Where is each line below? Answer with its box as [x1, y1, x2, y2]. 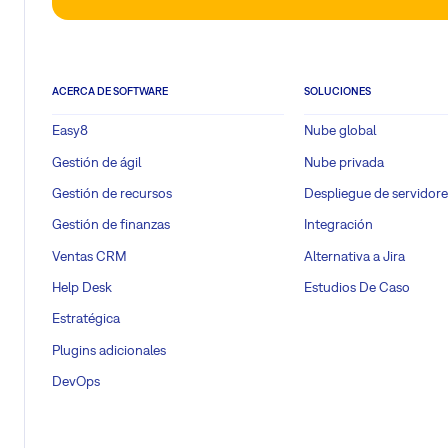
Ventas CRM [52, 247, 127, 264]
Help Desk [52, 278, 112, 295]
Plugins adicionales [52, 341, 166, 358]
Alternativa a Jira [304, 247, 405, 264]
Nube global [304, 122, 376, 139]
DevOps [52, 372, 100, 389]
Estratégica [52, 310, 120, 327]
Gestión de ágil [52, 153, 141, 170]
